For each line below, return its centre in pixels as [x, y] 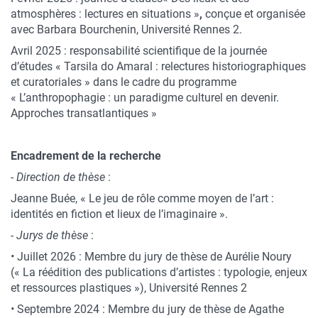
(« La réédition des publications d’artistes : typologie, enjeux [159, 272]
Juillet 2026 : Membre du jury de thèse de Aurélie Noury [153, 257]
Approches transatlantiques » [84, 113]
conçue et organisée [254, 14]
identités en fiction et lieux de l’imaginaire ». [121, 214]
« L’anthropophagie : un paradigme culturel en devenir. [145, 98]
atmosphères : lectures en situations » [105, 14]
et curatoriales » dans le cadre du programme [124, 82]
